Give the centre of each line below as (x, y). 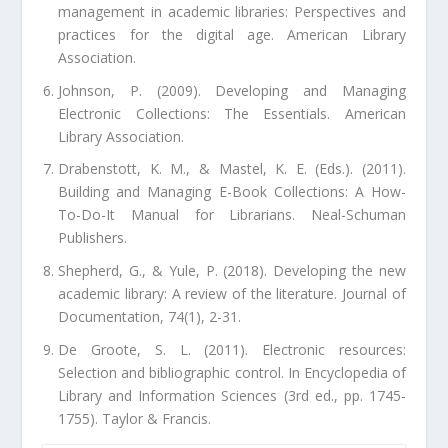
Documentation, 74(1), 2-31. (150, 317)
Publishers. (93, 238)
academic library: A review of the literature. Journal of (232, 294)
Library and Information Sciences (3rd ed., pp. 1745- (232, 395)
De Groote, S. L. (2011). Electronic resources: (232, 349)
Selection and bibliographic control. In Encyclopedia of (232, 372)
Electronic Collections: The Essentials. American (232, 113)
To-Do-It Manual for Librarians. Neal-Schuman (232, 215)
